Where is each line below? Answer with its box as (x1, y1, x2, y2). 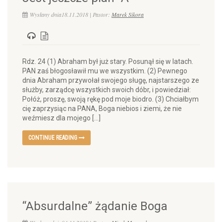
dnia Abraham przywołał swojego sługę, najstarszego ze (22, 76, 199, 84)
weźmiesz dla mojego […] (22, 114, 101, 122)
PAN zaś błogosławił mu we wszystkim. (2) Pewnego (22, 67, 187, 75)
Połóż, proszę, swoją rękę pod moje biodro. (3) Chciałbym (22, 95, 199, 103)
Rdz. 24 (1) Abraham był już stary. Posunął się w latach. (22, 57, 193, 65)
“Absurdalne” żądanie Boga (22, 199, 167, 213)
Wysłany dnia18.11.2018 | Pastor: (30, 10, 111, 18)
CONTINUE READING (28, 134, 79, 141)
